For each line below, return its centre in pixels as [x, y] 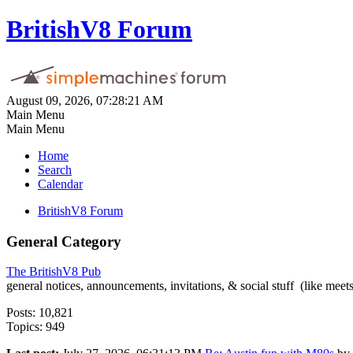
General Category [64, 241]
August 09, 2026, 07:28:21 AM [85, 100]
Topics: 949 [35, 327]
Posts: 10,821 [40, 313]
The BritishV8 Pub [54, 272]
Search [55, 169]
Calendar [60, 184]
